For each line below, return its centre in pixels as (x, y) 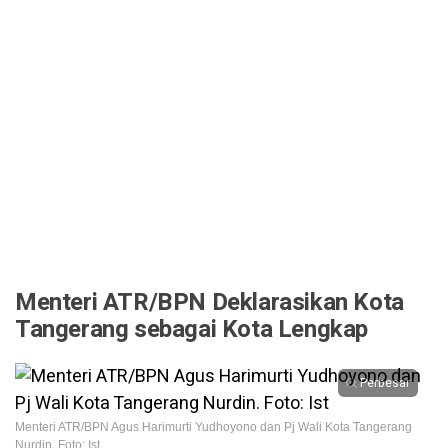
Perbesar (385, 383)
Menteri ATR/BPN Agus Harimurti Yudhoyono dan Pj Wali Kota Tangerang (213, 427)
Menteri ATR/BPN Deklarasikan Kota (209, 302)
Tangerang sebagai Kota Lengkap (194, 329)
